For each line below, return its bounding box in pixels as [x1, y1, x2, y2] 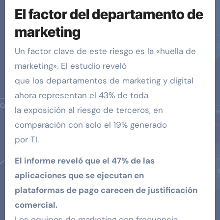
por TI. [14, 134, 39, 145]
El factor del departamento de [14, 5, 203, 23]
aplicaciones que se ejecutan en [14, 170, 144, 181]
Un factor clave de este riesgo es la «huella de [14, 46, 196, 57]
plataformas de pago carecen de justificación [14, 185, 197, 196]
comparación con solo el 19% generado [14, 119, 167, 131]
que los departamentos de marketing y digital [14, 75, 193, 86]
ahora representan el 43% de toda [14, 90, 148, 101]
